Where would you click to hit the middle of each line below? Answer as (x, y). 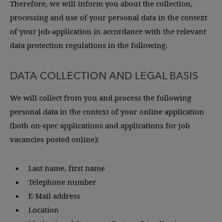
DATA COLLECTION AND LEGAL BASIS (104, 75)
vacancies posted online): (55, 139)
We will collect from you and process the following (101, 98)
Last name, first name (67, 168)
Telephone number (62, 182)
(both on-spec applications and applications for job (100, 125)
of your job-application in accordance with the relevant (108, 31)
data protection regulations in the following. (89, 45)
